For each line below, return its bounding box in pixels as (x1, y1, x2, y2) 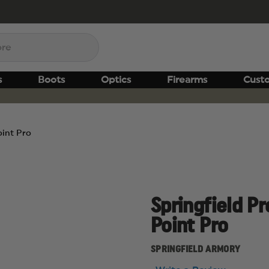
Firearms (167, 75, 207, 85)
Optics (101, 75, 131, 85)
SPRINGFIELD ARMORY (151, 244, 241, 254)
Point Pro (151, 216, 228, 237)
